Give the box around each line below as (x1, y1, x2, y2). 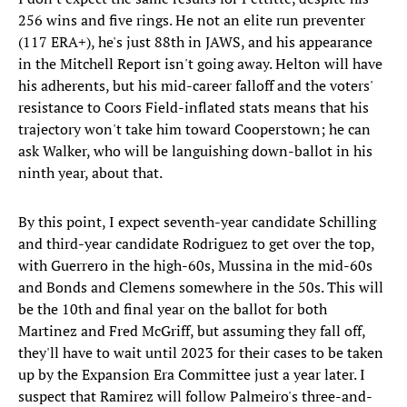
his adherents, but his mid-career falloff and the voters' (18, 75, 372, 96)
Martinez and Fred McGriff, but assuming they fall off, (18, 321, 365, 342)
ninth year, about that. (18, 163, 163, 184)
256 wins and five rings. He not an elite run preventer (18, 10, 365, 31)
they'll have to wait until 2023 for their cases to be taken (18, 342, 383, 363)
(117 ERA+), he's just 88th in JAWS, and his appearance (18, 32, 372, 53)
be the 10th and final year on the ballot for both (18, 299, 327, 320)
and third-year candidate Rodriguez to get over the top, (18, 233, 374, 254)
